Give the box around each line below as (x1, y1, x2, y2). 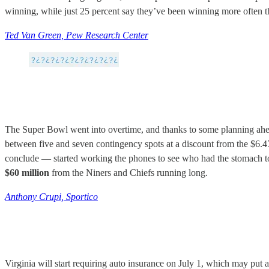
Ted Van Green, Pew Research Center (5, 30, 148, 41)
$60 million (5, 167, 49, 178)
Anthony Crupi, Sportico (5, 191, 98, 202)
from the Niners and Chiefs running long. (49, 167, 208, 178)
